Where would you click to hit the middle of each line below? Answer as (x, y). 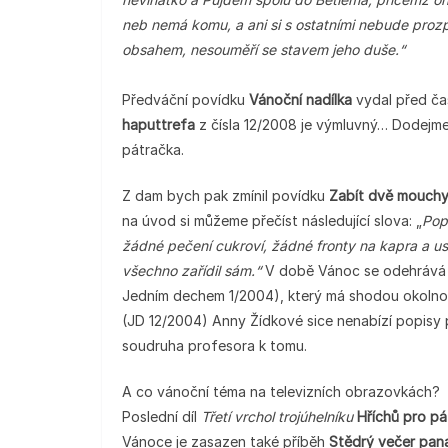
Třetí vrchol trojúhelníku (279, 416)
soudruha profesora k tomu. (214, 345)
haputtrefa (160, 124)
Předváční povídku (185, 99)
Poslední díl (161, 416)
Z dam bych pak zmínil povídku (225, 195)
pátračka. (153, 149)
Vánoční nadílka (300, 99)
